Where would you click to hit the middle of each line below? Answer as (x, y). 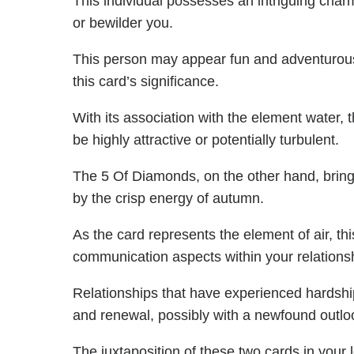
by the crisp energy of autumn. (168, 199)
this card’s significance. (146, 82)
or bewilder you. (123, 23)
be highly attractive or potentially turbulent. (206, 140)
